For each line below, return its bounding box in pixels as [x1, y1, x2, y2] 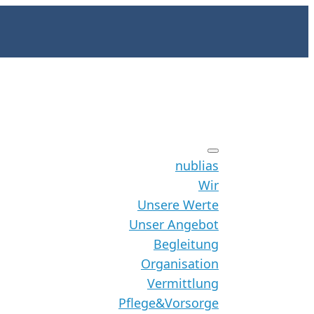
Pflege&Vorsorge [118, 294, 219, 311]
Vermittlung [147, 275, 219, 292]
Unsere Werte [137, 196, 219, 213]
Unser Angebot [129, 216, 219, 233]
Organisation [141, 255, 219, 272]
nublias [175, 157, 219, 174]
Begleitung [153, 235, 219, 252]
